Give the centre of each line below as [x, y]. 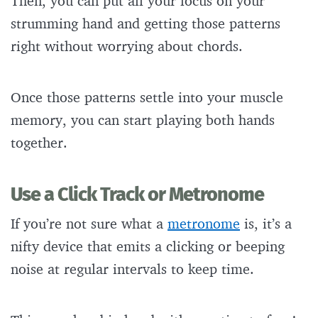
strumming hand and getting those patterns [146, 23]
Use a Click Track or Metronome [139, 195]
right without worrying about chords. [129, 46]
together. [41, 143]
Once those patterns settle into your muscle [147, 97]
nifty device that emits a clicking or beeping [148, 246]
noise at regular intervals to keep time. [135, 269]
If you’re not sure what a [89, 224]
